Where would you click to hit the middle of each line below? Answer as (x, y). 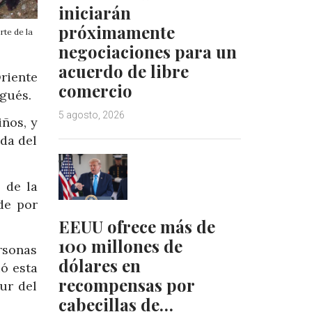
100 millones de (120, 246)
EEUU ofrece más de (136, 227)
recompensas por (126, 285)
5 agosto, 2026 (91, 115)
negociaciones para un (147, 51)
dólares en (99, 266)
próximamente (116, 32)
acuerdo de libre (123, 71)
